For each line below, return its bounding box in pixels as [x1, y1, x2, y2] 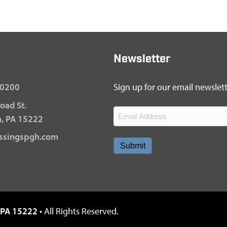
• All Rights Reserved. [37, 205, 119, 217]
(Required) [115, 121, 145, 128]
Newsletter [113, 54, 170, 65]
